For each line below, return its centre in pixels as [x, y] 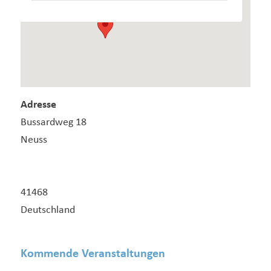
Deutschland [47, 211]
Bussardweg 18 [53, 123]
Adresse [38, 105]
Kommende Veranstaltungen [93, 254]
